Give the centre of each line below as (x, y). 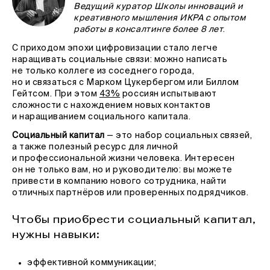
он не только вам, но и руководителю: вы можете (122, 170)
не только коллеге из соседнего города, (103, 71)
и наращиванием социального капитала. (102, 117)
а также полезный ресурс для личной (95, 147)
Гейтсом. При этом (56, 94)
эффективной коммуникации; (92, 263)
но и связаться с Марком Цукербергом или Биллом (126, 83)
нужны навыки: (56, 234)
